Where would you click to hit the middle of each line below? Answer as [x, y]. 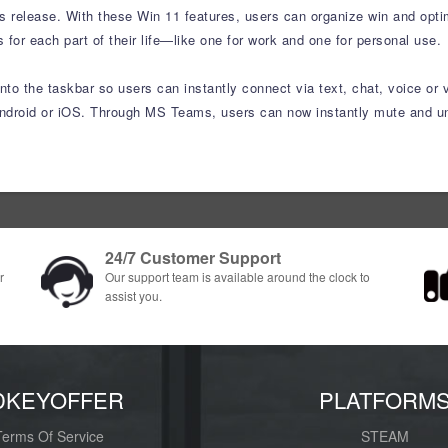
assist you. [133, 295]
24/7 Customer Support [193, 257]
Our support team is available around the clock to [237, 276]
